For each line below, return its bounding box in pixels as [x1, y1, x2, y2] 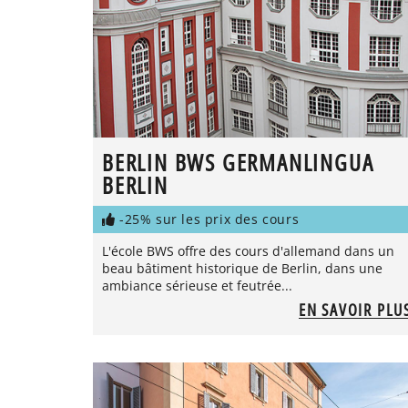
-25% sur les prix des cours [119, 210, 300, 229]
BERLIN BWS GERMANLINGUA [102, 147, 374, 178]
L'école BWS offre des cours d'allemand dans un [102, 242, 394, 260]
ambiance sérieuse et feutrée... [102, 277, 292, 295]
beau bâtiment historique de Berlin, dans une [102, 260, 382, 278]
